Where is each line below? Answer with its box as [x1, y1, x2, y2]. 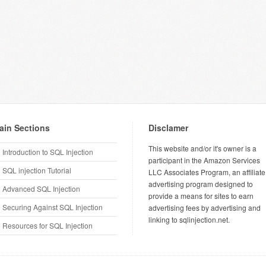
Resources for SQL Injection [2, 220, 93, 230]
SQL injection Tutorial [2, 165, 71, 175]
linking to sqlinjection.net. [148, 214, 230, 224]
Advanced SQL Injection [2, 183, 80, 194]
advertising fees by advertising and [148, 202, 261, 213]
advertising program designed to [148, 179, 253, 189]
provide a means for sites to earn [148, 191, 254, 201]
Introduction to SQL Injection [2, 147, 93, 157]
